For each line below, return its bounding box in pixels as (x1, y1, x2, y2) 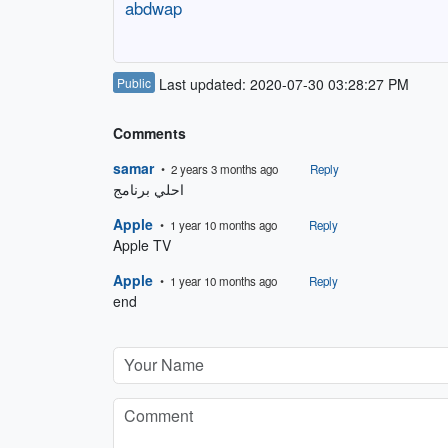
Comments (112, 123, 186, 144)
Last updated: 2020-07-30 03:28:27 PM (154, 74, 409, 95)
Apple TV (112, 235, 171, 256)
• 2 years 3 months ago (157, 161, 278, 178)
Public (116, 74, 151, 92)
